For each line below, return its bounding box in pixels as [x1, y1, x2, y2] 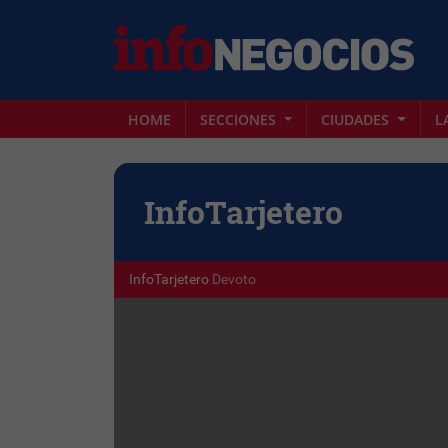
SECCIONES [200, 109, 280, 129]
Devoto [212, 271, 256, 288]
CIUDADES [321, 109, 394, 129]
